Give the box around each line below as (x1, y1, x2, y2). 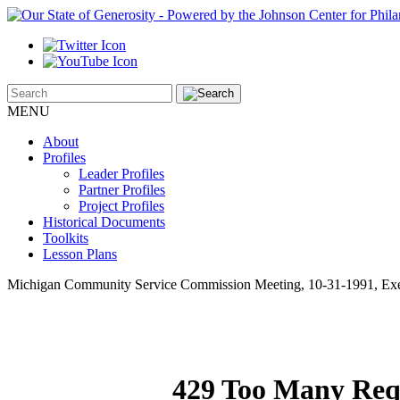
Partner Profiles (79, 182, 165, 197)
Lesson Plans (43, 246, 117, 262)
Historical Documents (43, 214, 165, 229)
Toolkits (43, 230, 88, 246)
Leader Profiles (79, 166, 164, 181)
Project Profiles (79, 198, 164, 213)
